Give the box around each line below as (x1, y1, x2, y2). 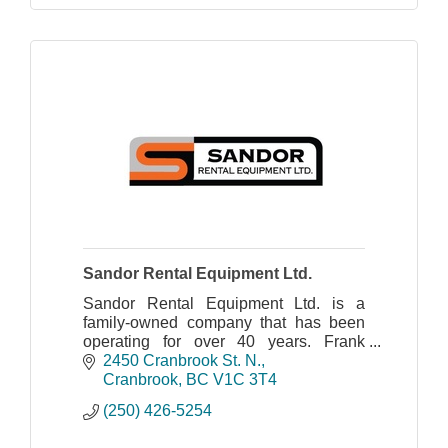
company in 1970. (83, 370, 209, 388)
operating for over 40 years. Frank (83, 332, 365, 350)
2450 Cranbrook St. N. (103, 352, 261, 370)
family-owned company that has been (83, 313, 365, 331)
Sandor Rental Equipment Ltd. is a (83, 294, 365, 312)
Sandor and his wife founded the (83, 351, 365, 369)
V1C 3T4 (213, 371, 277, 389)
